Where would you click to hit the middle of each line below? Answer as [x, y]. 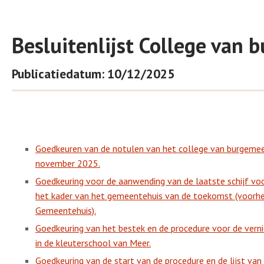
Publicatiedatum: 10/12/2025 [93, 74]
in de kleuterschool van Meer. [93, 243]
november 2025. [68, 163]
